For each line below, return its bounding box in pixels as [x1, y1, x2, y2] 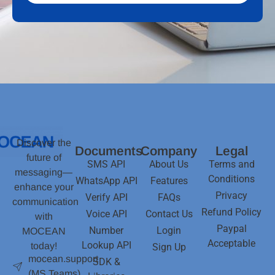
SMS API [87, 158, 125, 171]
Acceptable [207, 238, 255, 250]
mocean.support [28, 254, 99, 265]
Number [89, 225, 123, 237]
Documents [75, 144, 142, 158]
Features [150, 175, 188, 187]
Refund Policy [201, 206, 261, 219]
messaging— [15, 167, 72, 178]
